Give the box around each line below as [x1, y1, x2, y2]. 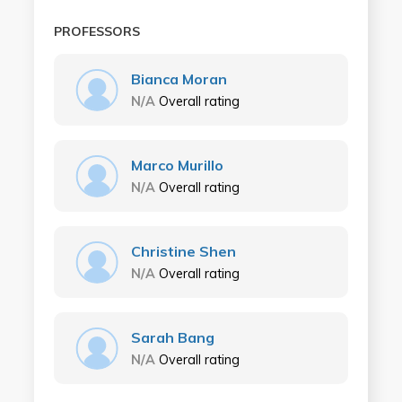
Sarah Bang [130, 328, 214, 346]
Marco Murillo [130, 156, 223, 174]
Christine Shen [130, 242, 236, 260]
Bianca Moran [130, 70, 227, 88]
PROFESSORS [53, 23, 140, 39]
